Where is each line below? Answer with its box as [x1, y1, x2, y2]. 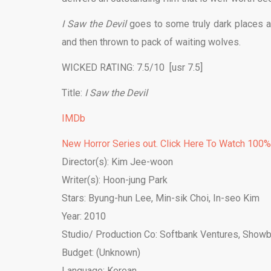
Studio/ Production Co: [62, 229, 160, 240]
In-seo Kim [213, 192, 260, 204]
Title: [62, 87, 85, 99]
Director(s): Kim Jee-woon [62, 156, 173, 168]
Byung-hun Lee [88, 192, 151, 204]
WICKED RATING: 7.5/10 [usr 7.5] [62, 62, 203, 73]
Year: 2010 [62, 211, 106, 222]
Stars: [62, 192, 88, 204]
